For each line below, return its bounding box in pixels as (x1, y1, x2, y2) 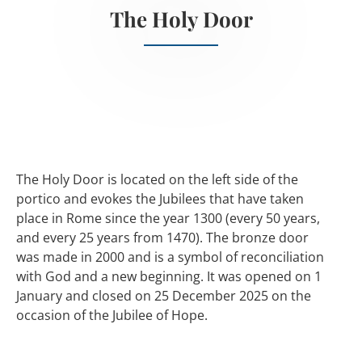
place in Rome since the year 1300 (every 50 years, (16, 209, 320, 227)
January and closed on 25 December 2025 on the (16, 287, 311, 305)
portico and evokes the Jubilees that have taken (16, 190, 304, 208)
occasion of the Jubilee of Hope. (16, 306, 208, 324)
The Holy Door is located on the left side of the (16, 170, 298, 188)
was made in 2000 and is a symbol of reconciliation (16, 248, 324, 266)
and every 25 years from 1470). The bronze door (16, 229, 309, 246)
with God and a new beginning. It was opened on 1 (16, 267, 322, 285)
